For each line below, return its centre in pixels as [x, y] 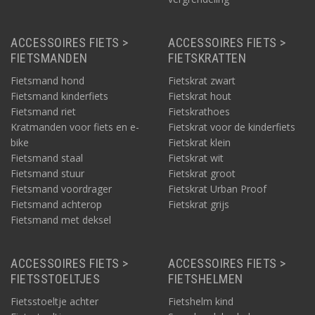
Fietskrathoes [199, 112]
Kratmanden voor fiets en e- [75, 127]
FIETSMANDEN [49, 58]
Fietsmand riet [43, 112]
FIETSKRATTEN [207, 58]
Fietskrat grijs [199, 205]
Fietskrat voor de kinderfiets [232, 127]
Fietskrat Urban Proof [217, 189]
